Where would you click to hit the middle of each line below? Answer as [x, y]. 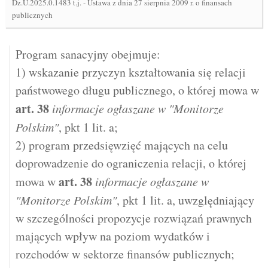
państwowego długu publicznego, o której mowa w [137, 90]
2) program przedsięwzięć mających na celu [122, 145]
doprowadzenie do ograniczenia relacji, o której [131, 163]
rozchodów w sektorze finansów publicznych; [125, 254]
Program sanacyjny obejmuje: [88, 54]
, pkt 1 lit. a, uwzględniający [185, 200]
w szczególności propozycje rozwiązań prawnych [134, 218]
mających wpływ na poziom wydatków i [113, 236]
